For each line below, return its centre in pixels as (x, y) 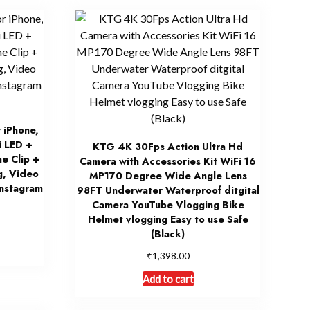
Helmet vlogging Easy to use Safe (168, 219)
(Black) (168, 234)
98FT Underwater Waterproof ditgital (168, 190)
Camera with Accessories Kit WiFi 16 (168, 161)
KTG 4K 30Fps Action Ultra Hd (168, 146)
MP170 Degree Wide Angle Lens (168, 175)
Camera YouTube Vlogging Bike (168, 204)
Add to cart (168, 279)
